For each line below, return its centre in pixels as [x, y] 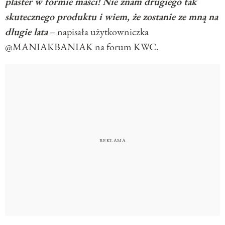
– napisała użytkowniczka [98, 32]
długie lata [26, 32]
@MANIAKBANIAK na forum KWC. [82, 47]
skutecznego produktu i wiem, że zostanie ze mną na [111, 17]
